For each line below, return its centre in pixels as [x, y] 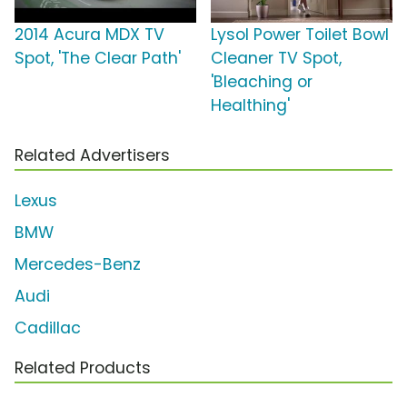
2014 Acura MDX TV [89, 35]
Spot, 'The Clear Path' [98, 59]
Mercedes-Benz [78, 265]
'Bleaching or [262, 82]
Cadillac [48, 328]
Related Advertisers [92, 156]
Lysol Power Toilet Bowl [300, 35]
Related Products [83, 368]
